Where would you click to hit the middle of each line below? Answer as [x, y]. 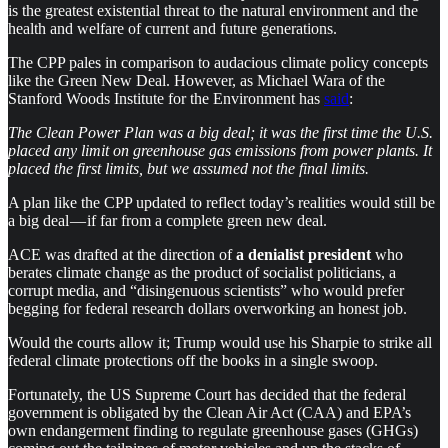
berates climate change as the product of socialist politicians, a [202, 272]
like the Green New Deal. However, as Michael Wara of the [196, 80]
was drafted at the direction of [138, 254]
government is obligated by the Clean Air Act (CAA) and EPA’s [209, 412]
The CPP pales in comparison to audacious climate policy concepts [218, 62]
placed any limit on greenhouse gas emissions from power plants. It [220, 150]
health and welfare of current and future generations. [172, 28]
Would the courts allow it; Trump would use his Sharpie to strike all [220, 342]
